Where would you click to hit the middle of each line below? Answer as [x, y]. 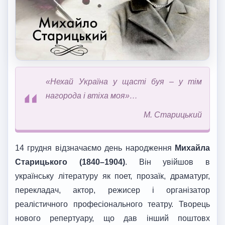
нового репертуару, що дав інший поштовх [113, 218]
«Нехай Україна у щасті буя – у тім [124, 81]
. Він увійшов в [167, 162]
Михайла [192, 148]
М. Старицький [173, 115]
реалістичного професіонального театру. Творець [113, 204]
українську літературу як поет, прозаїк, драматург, [113, 176]
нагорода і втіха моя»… [92, 95]
